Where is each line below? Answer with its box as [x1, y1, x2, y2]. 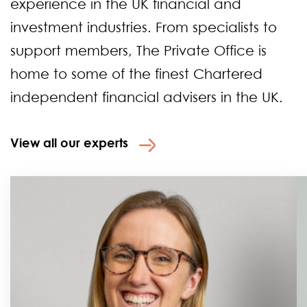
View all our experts [10, 134, 128, 150]
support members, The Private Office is [10, 42, 267, 59]
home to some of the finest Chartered [10, 65, 262, 82]
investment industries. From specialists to [10, 19, 277, 36]
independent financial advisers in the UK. [10, 88, 283, 106]
